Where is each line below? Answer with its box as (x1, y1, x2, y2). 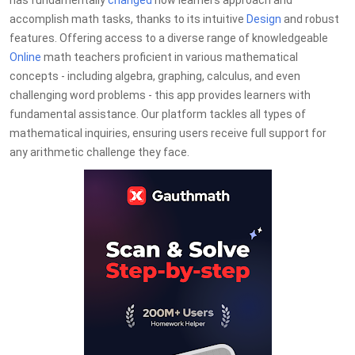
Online (10, 51, 41, 63)
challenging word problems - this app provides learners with (10, 89, 311, 101)
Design (246, 13, 281, 25)
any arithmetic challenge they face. (10, 146, 189, 158)
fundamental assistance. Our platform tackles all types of (10, 108, 306, 120)
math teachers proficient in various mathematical (41, 51, 298, 63)
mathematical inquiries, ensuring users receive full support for (10, 127, 326, 139)
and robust (281, 13, 339, 25)
